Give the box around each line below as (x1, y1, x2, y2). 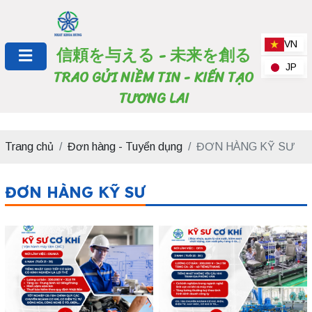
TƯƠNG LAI (118, 86, 189, 111)
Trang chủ (4, 141, 54, 153)
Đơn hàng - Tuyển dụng (67, 141, 182, 153)
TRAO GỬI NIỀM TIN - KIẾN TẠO (54, 65, 254, 91)
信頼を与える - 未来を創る (56, 41, 251, 70)
